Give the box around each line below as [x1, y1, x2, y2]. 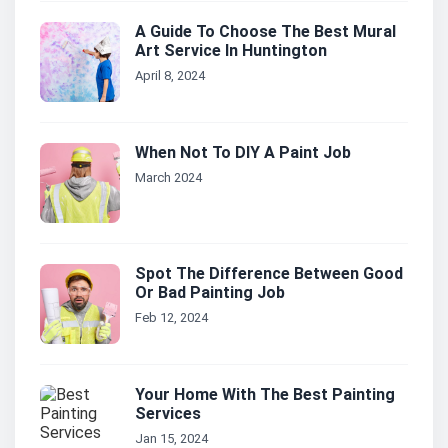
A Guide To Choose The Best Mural [135, 22, 396, 42]
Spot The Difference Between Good [135, 264, 403, 284]
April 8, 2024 [135, 68, 205, 84]
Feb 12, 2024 [135, 310, 208, 326]
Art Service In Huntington [135, 41, 327, 61]
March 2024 [135, 170, 202, 186]
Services [135, 404, 201, 424]
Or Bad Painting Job [135, 283, 285, 303]
